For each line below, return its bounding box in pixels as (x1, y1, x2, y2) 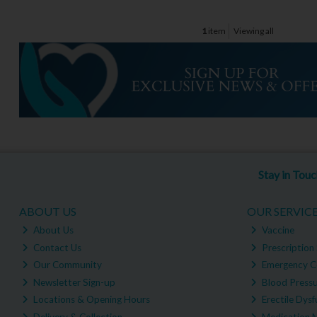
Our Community (31, 259, 103, 271)
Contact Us (31, 241, 82, 253)
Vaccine (259, 224, 294, 236)
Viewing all (234, 25, 275, 37)
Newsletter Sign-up (31, 276, 116, 288)
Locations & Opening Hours (31, 294, 151, 306)
